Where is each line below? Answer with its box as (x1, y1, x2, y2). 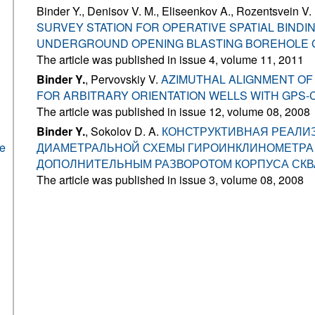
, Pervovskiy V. (85, 71, 161, 87)
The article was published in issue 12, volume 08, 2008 (37, 103, 310, 120)
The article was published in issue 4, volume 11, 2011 (37, 51, 304, 67)
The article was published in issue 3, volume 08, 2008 (37, 172, 304, 188)
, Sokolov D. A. (85, 123, 162, 139)
